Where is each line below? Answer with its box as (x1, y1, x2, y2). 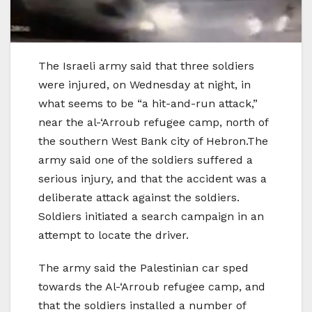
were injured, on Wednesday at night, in (38, 77, 251, 91)
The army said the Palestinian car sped (38, 260, 249, 274)
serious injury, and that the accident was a (38, 171, 267, 185)
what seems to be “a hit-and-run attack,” (38, 96, 258, 110)
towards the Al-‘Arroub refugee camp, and (38, 279, 265, 293)
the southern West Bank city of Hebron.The (38, 134, 268, 148)
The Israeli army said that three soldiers (38, 58, 254, 72)
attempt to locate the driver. (38, 228, 189, 242)
